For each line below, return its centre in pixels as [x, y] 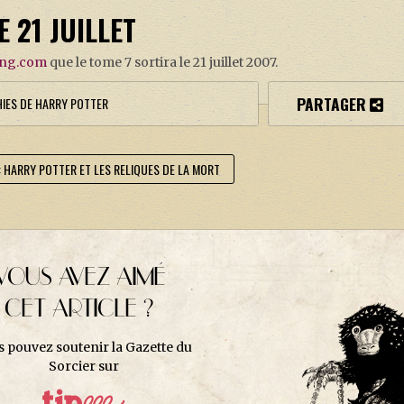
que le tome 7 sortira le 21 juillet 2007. [163, 63]
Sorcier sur [83, 367]
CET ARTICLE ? [79, 310]
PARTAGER [332, 104]
